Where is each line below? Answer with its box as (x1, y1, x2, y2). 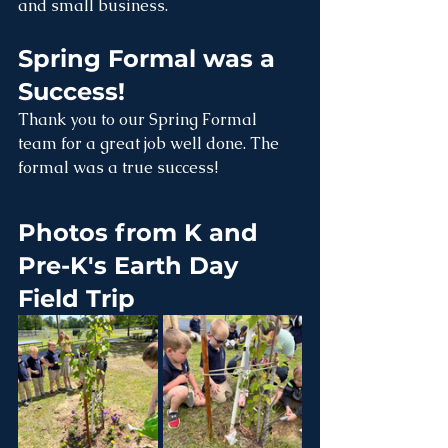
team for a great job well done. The (18, 133, 283, 154)
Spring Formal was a (18, 44, 282, 73)
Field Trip (18, 284, 135, 313)
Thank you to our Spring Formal (18, 109, 261, 130)
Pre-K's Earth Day (18, 251, 245, 280)
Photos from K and (18, 218, 265, 247)
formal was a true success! (18, 157, 218, 178)
